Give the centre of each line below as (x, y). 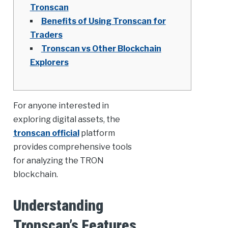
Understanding (58, 206)
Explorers (49, 63)
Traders (46, 35)
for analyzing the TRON (58, 161)
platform (97, 133)
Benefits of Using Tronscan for (103, 21)
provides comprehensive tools (72, 147)
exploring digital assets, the (66, 120)
